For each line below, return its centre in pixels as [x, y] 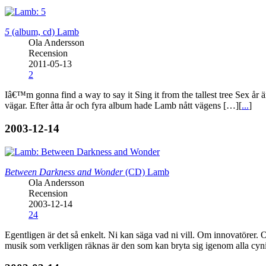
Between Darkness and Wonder [64, 172]
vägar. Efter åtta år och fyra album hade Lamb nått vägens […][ [123, 106]
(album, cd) [32, 32]
